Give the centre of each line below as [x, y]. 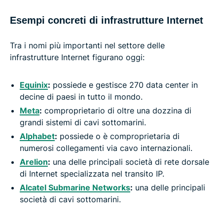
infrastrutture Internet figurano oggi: [77, 57]
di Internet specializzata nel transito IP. [92, 174]
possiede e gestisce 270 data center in [124, 85]
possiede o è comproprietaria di [118, 136]
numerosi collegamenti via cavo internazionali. [106, 148]
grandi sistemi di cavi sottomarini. [83, 123]
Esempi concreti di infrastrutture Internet [107, 20]
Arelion [34, 162]
